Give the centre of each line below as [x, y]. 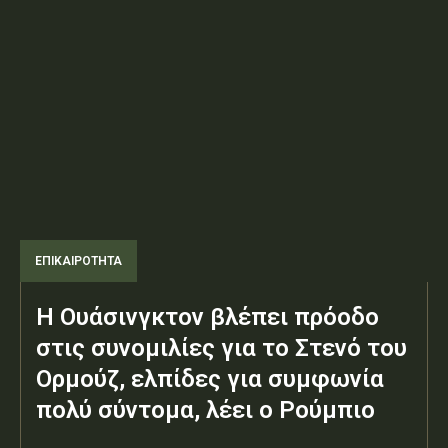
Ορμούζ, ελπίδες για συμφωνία [210, 379]
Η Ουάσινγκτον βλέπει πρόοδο [207, 317]
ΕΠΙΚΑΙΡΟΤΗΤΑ [78, 261]
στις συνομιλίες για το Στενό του [221, 348]
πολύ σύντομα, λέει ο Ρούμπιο [205, 410]
